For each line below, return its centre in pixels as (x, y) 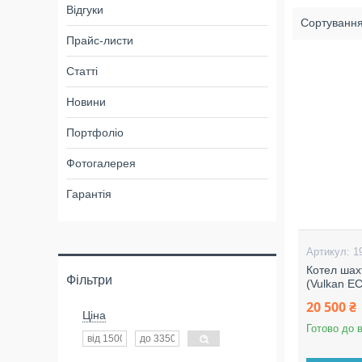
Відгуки (85, 10)
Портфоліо (95, 133)
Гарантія (89, 194)
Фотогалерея (101, 163)
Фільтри (89, 280)
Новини (86, 102)
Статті (82, 71)
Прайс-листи (100, 40)
